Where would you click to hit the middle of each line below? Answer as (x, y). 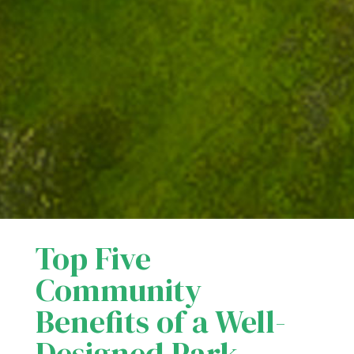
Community (118, 290)
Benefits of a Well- (160, 322)
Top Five (93, 259)
